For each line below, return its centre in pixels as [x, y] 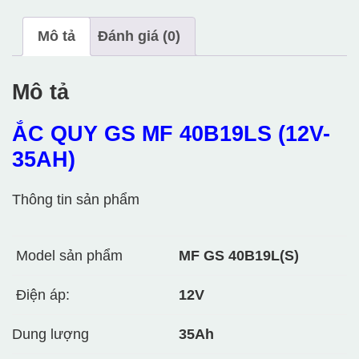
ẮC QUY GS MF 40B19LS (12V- [171, 133]
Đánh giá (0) [139, 36]
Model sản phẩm [67, 255]
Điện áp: [41, 294]
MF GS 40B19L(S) [239, 255]
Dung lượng [50, 334]
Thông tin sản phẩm [76, 199]
